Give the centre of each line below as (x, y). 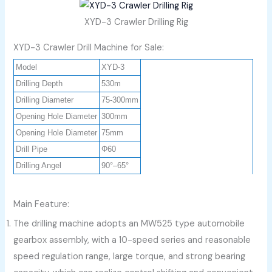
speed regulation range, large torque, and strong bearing (130, 256)
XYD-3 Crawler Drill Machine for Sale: (89, 47)
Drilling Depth (39, 83)
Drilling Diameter (45, 100)
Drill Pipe (32, 149)
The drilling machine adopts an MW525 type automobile (129, 223)
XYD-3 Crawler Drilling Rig (136, 22)
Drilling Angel (39, 165)
